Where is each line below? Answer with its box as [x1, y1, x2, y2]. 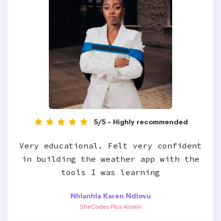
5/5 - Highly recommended [94, 117, 188, 126]
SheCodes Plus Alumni [79, 203, 142, 211]
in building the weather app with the [22, 154, 199, 164]
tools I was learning [61, 167, 160, 177]
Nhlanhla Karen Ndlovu [70, 191, 151, 200]
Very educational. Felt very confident [19, 141, 202, 150]
